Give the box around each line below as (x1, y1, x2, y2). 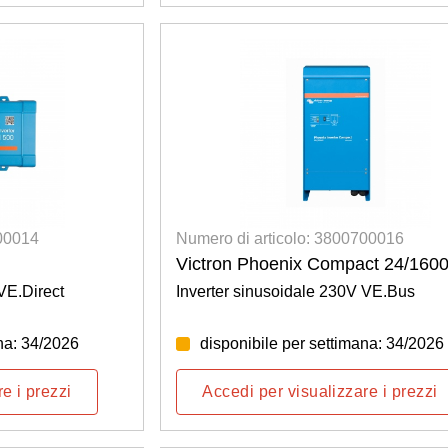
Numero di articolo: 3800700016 (176, 230, 405, 248)
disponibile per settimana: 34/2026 (200, 335, 445, 353)
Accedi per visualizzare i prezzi (202, 383, 438, 401)
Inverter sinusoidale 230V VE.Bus (176, 283, 416, 301)
